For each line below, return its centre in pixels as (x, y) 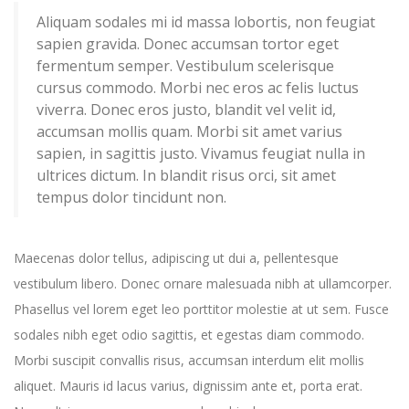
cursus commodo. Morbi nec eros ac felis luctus (198, 87)
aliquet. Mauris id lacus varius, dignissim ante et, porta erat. (188, 386)
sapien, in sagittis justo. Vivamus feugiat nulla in (201, 153)
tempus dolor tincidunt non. (131, 197)
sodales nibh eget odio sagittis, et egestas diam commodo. (189, 335)
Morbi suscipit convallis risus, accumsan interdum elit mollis (189, 361)
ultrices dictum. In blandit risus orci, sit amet (186, 175)
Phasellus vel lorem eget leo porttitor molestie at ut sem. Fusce (201, 309)
